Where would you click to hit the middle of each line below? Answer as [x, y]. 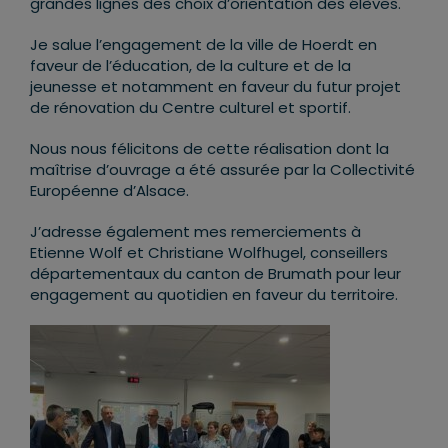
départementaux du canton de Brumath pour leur [215, 274]
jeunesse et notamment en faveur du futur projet [215, 87]
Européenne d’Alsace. [109, 191]
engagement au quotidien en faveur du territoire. [214, 295]
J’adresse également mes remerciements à [195, 232]
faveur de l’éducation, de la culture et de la [190, 66]
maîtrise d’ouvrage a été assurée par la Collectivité [222, 170]
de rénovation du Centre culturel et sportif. [190, 108]
